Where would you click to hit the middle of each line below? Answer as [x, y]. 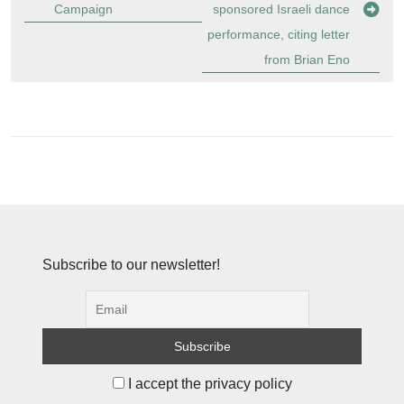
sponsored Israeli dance [281, 9]
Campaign [83, 9]
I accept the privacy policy [208, 384]
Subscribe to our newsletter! [131, 265]
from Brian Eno [307, 60]
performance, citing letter [279, 34]
